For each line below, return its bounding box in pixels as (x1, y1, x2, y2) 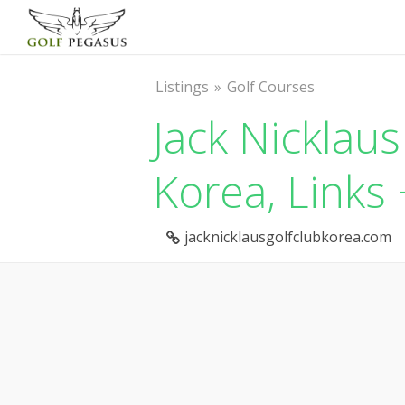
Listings (155, 77, 209, 97)
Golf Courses (227, 77, 315, 97)
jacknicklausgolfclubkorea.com (184, 227, 391, 247)
